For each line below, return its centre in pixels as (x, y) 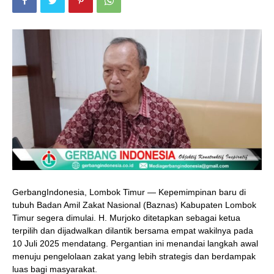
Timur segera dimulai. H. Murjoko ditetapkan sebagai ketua (126, 217)
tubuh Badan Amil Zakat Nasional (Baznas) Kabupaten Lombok (134, 205)
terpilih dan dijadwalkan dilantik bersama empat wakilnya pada (133, 230)
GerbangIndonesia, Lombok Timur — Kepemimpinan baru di (129, 192)
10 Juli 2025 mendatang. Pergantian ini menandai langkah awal (135, 243)
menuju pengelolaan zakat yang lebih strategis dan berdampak (134, 256)
